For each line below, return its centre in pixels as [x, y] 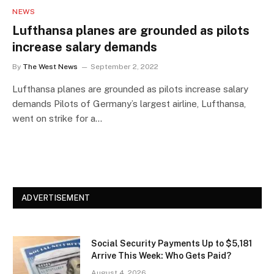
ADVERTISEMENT [56, 198]
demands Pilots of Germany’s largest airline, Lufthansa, [129, 103]
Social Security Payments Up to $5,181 [172, 243]
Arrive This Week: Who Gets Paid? [161, 255]
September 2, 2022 [124, 66]
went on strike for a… [57, 118]
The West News [50, 66]
